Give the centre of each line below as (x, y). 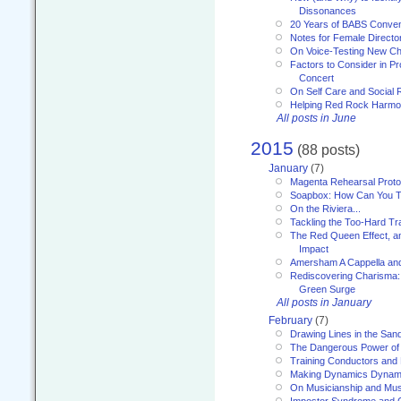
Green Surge (327, 290)
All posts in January (324, 303)
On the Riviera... (325, 209)
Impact (314, 249)
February (290, 321)
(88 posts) (327, 149)
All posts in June (316, 119)
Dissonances (328, 11)
